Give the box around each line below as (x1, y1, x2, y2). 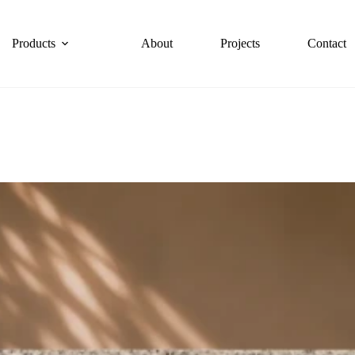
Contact (307, 36, 347, 50)
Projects (220, 36, 261, 50)
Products (12, 36, 56, 50)
